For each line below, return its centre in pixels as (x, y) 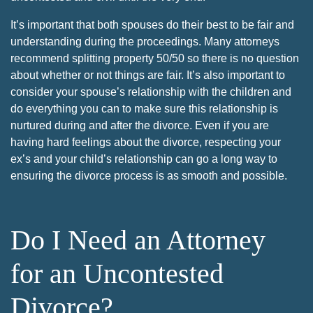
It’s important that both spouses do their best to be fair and (152, 24)
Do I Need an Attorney (138, 240)
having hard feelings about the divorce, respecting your (146, 142)
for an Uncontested (117, 273)
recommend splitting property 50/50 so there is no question (155, 58)
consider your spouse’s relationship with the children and (151, 92)
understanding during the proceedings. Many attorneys (145, 41)
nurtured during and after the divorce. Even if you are (140, 125)
